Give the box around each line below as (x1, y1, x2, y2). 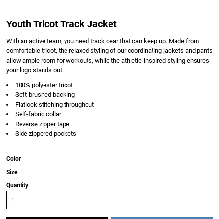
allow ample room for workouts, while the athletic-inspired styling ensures (6, 57, 209, 64)
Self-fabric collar (15, 110, 61, 118)
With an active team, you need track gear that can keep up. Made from (6, 37, 199, 44)
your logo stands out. (6, 66, 64, 74)
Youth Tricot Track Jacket (6, 18, 117, 30)
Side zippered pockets (15, 130, 76, 137)
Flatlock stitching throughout (15, 101, 94, 108)
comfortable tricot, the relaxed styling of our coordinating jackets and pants (6, 47, 213, 54)
